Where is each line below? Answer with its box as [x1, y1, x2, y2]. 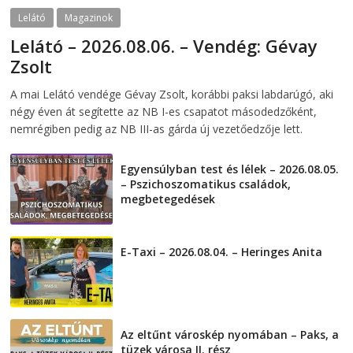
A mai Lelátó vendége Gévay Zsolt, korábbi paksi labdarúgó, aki [10, 87, 334, 102]
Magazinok [65, 11, 113, 25]
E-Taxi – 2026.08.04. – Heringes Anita [121, 244, 323, 260]
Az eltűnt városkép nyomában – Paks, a [121, 327, 340, 343]
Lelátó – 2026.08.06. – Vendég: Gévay [10, 34, 318, 58]
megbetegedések [121, 191, 216, 207]
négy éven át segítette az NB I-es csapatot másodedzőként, [10, 104, 318, 120]
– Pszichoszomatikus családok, [121, 176, 292, 192]
